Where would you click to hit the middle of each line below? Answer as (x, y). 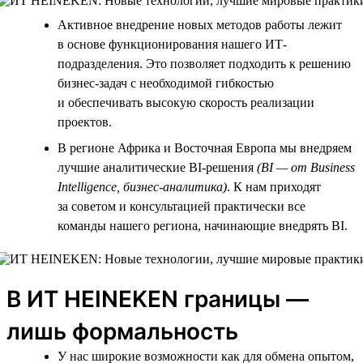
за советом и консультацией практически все (181, 206)
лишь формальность (122, 331)
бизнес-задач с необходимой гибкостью (166, 83)
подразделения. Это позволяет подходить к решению (204, 63)
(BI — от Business (306, 167)
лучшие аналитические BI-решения (157, 167)
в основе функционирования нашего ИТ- (172, 44)
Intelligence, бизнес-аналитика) (142, 186)
